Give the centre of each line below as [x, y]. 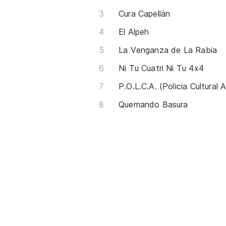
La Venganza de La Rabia [168, 50]
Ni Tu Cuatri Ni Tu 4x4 [161, 68]
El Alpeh [134, 32]
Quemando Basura [153, 104]
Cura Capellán [145, 14]
